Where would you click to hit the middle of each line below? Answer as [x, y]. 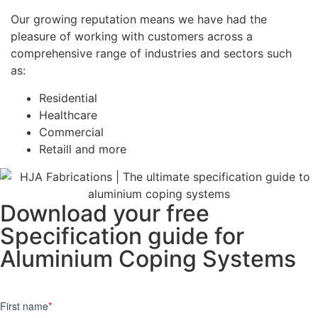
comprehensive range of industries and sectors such [151, 54]
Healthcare [68, 115]
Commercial [71, 132]
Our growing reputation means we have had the [139, 20]
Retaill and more [83, 149]
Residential [68, 98]
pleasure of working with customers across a [132, 37]
